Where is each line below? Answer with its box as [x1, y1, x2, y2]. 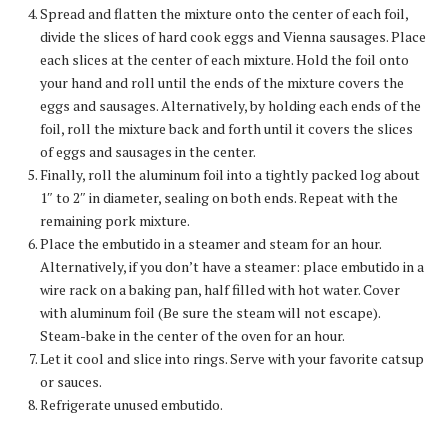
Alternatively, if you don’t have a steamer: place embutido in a [40, 256, 424, 276]
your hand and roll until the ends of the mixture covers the [40, 72, 404, 92]
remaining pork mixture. [40, 210, 190, 230]
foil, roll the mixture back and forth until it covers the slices [40, 118, 413, 138]
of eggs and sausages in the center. [40, 141, 256, 161]
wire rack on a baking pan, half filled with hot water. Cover [40, 279, 400, 299]
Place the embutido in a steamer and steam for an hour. [40, 233, 381, 253]
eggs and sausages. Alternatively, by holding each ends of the [40, 95, 421, 115]
